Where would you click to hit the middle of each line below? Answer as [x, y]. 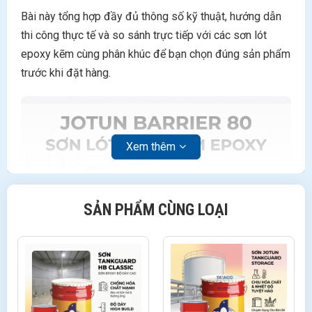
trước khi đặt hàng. [66, 73]
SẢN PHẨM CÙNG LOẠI [156, 210]
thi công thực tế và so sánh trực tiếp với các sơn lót [144, 35]
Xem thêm [151, 147]
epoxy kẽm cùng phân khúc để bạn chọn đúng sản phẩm [156, 54]
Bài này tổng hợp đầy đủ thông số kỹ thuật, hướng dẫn [151, 16]
